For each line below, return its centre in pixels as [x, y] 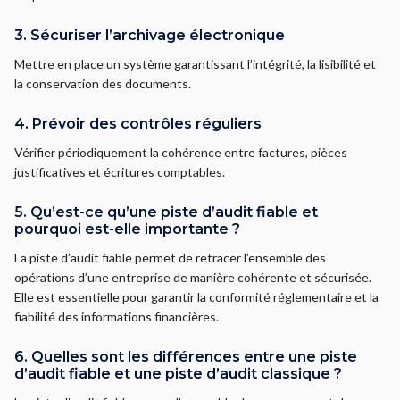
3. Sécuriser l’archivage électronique [150, 36]
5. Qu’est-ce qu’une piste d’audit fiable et [166, 212]
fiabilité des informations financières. [117, 317]
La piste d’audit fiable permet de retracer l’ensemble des [170, 258]
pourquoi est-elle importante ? [127, 229]
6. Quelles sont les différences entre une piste [186, 357]
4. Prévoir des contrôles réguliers [138, 124]
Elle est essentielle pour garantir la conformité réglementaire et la [196, 297]
